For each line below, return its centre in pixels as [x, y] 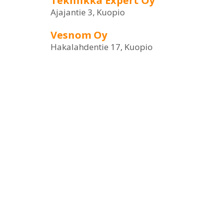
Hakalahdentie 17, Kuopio [102, 47]
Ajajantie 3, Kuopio [88, 12]
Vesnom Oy [79, 35]
